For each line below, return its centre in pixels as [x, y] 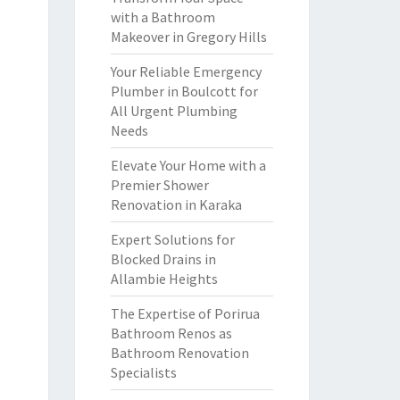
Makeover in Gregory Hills [188, 37]
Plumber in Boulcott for [184, 91]
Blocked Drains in [163, 259]
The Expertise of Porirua [185, 313]
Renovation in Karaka [176, 204]
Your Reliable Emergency [186, 71]
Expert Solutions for [172, 239]
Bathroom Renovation [179, 353]
